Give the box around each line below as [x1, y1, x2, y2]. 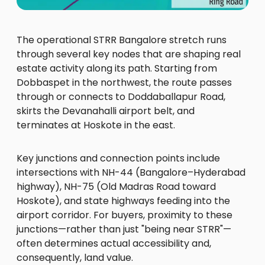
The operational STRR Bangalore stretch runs [17, 33, 227, 47]
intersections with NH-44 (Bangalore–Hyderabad [17, 165, 245, 179]
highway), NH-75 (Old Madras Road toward [17, 179, 216, 193]
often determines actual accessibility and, [17, 236, 211, 250]
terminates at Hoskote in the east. [17, 118, 175, 132]
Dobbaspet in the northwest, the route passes [17, 75, 232, 89]
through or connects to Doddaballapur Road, [17, 89, 225, 104]
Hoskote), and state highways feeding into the [17, 193, 230, 208]
